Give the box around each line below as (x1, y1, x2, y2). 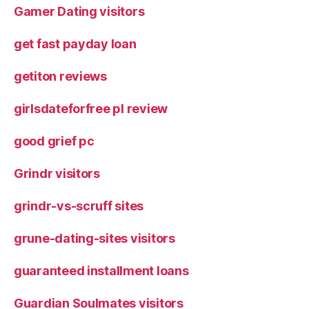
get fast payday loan (14, 36, 137, 51)
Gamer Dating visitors (14, 3, 145, 19)
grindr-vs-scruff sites (14, 198, 144, 213)
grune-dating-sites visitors (14, 230, 175, 246)
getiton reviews (14, 68, 107, 83)
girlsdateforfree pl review (14, 101, 168, 116)
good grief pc (14, 133, 94, 148)
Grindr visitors (14, 166, 100, 181)
